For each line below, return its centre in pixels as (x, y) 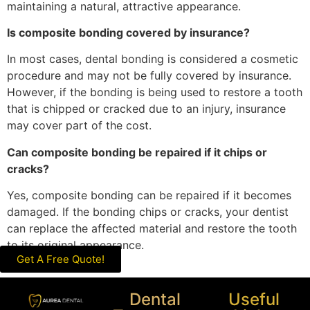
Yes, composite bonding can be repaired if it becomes (149, 195)
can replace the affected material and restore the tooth (152, 229)
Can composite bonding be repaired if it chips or (137, 152)
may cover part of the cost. (79, 126)
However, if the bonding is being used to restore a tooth (155, 92)
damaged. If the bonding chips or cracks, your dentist (148, 212)
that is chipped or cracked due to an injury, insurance (146, 109)
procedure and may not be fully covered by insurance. (149, 76)
